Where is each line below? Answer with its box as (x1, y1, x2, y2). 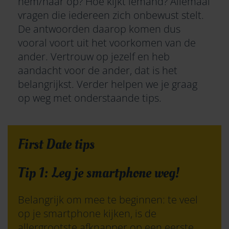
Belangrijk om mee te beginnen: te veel (18, 193, 198, 207)
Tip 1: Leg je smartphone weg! (18, 163, 179, 184)
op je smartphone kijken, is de (18, 207, 156, 221)
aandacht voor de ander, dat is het (18, 63, 177, 78)
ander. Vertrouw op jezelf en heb (18, 50, 170, 64)
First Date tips (18, 134, 95, 155)
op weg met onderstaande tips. (18, 91, 162, 105)
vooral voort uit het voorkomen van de (18, 36, 196, 50)
